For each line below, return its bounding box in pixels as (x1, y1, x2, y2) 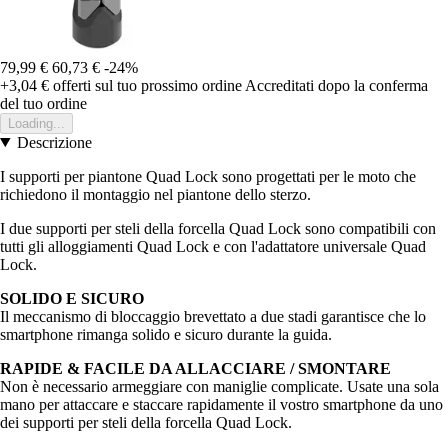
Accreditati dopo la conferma (245, 76, 428, 94)
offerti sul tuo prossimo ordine (49, 76, 242, 94)
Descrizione (16, 133, 92, 151)
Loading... (8, 115, 65, 131)
